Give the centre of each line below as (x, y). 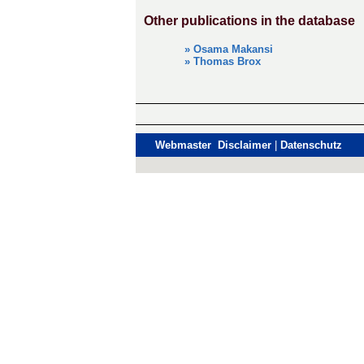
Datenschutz (311, 145)
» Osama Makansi (229, 49)
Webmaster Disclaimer (213, 145)
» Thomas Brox (223, 61)
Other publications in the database (249, 21)
